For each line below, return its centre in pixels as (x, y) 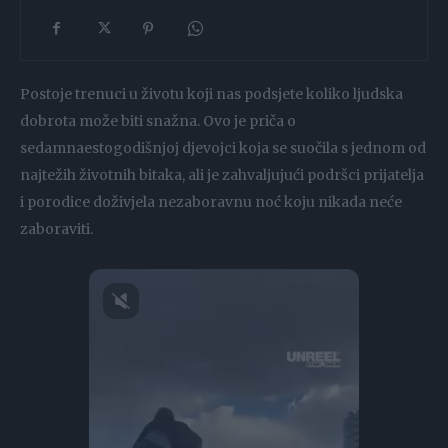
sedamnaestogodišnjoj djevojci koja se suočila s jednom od (223, 147)
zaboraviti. (56, 228)
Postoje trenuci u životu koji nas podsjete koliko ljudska (211, 93)
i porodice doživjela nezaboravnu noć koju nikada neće (211, 201)
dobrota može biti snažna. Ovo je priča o (158, 120)
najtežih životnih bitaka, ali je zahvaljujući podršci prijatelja (222, 174)
